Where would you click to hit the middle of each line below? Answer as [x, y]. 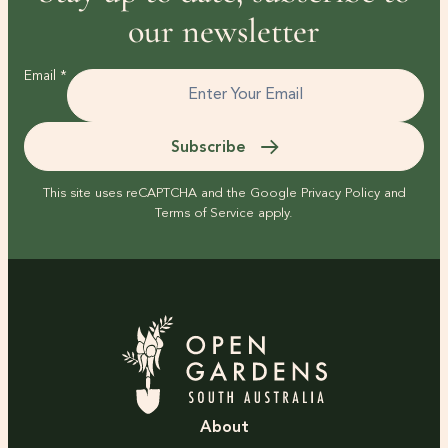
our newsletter [224, 32]
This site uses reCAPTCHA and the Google [171, 194]
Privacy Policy [340, 194]
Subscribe [208, 147]
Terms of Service [204, 214]
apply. [273, 214]
